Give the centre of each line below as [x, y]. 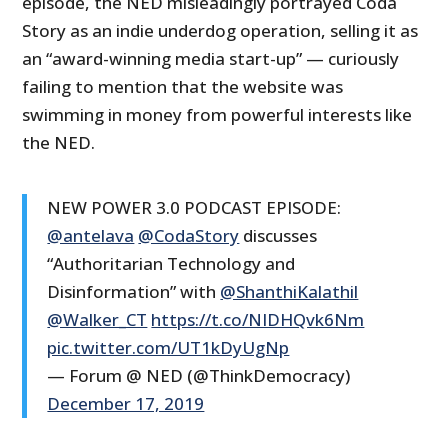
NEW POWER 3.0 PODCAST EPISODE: [194, 207]
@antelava [91, 235]
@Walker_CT [97, 319]
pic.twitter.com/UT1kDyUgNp [168, 347]
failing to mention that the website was [183, 86]
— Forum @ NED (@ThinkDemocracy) [199, 375]
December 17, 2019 [126, 403]
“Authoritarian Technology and [171, 263]
